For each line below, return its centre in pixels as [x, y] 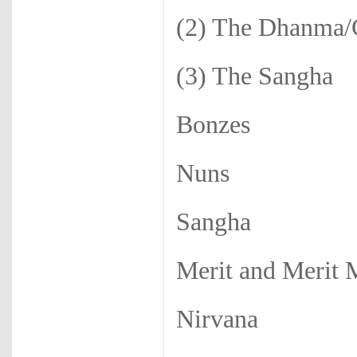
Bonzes [213, 125]
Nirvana [217, 319]
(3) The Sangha [255, 76]
